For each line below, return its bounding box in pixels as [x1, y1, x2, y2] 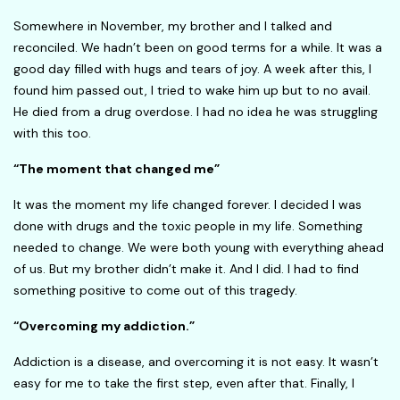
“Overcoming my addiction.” [13, 318, 195, 335]
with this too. [13, 125, 91, 142]
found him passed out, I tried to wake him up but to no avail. [13, 82, 371, 99]
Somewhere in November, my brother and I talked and [13, 18, 332, 35]
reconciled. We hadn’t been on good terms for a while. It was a [13, 39, 382, 56]
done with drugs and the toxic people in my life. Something [13, 218, 362, 235]
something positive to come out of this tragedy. [13, 282, 297, 299]
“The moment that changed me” [13, 161, 220, 178]
